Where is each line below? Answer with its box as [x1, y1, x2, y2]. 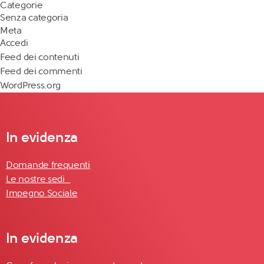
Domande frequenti [6, 159, 90, 171]
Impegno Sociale [6, 187, 78, 199]
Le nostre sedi [6, 173, 71, 185]
